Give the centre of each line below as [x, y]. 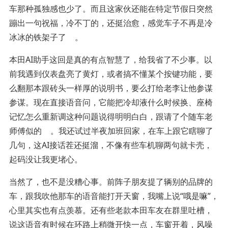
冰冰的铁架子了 [37, 37]
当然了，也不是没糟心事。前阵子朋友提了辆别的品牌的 [111, 182]
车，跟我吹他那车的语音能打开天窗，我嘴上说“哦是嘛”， [114, 196]
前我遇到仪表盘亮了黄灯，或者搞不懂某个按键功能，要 [111, 74]
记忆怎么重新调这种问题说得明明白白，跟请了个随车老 [111, 117]
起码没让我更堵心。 [46, 160]
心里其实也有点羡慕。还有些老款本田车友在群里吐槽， [111, 210]
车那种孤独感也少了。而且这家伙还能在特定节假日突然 [111, 9]
